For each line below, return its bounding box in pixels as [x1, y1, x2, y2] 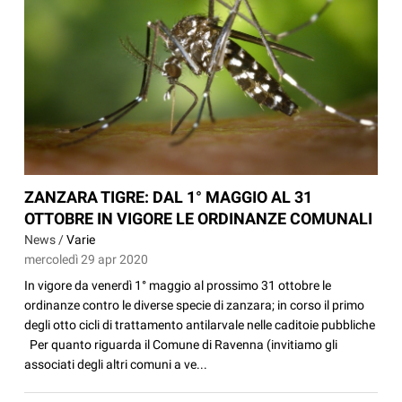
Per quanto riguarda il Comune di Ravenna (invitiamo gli [24, 336, 338, 352]
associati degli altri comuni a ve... [24, 356, 208, 371]
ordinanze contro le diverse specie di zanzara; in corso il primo [24, 297, 365, 312]
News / [24, 232, 67, 247]
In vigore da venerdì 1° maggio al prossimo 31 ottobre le [24, 277, 332, 293]
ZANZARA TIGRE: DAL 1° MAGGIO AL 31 [24, 187, 313, 206]
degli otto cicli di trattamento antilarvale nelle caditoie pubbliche [24, 317, 376, 332]
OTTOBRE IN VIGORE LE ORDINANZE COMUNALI [24, 208, 373, 228]
